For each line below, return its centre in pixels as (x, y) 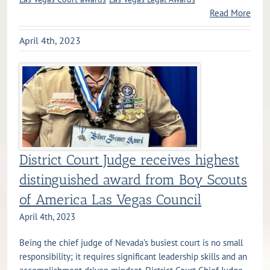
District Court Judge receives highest (129, 160)
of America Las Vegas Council (110, 200)
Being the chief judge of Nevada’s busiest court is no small (131, 243)
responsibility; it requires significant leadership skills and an (133, 257)
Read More (230, 13)
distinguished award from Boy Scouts (133, 180)
